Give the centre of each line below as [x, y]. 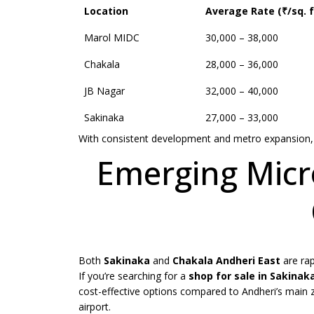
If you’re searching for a [134, 276]
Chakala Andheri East [226, 261]
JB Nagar [104, 91]
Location [106, 11]
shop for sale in [229, 276]
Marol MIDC [112, 38]
